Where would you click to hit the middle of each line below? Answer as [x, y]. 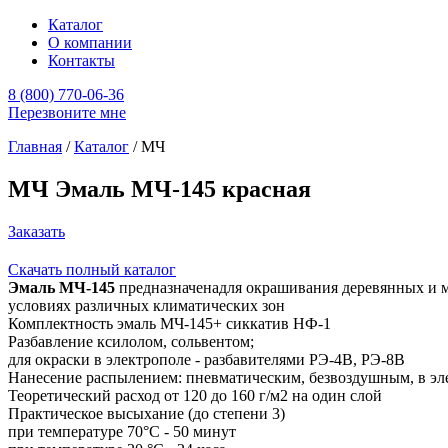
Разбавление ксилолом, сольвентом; [131, 341]
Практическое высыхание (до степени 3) [146, 413]
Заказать [36, 231]
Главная [35, 146]
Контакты [81, 60]
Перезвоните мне [67, 112]
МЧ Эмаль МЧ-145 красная [159, 188]
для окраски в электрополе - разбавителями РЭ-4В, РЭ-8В [206, 359]
